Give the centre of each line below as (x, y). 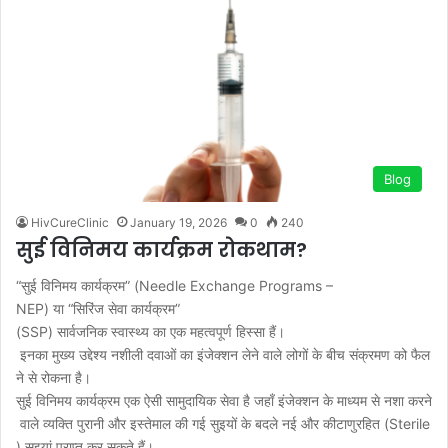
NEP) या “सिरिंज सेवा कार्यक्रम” (98, 309)
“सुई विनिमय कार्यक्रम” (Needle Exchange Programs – (174, 286)
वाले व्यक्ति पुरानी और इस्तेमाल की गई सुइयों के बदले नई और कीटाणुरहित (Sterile (223, 424)
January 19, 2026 (178, 223)
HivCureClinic (70, 223)
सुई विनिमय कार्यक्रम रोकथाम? (161, 250)
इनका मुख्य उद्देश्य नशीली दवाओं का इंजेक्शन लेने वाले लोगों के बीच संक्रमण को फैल (223, 355)
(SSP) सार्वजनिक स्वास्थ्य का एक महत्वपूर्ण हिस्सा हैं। (150, 332)
